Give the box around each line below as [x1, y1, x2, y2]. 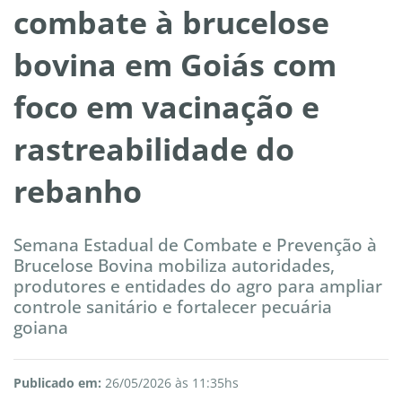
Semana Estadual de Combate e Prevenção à [13, 232, 377, 258]
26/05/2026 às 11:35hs [101, 374, 239, 392]
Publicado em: [13, 374, 101, 392]
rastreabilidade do [13, 128, 294, 170]
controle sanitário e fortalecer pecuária [13, 294, 332, 319]
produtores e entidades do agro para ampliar [13, 274, 382, 299]
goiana [13, 315, 68, 340]
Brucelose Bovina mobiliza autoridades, [13, 253, 335, 278]
